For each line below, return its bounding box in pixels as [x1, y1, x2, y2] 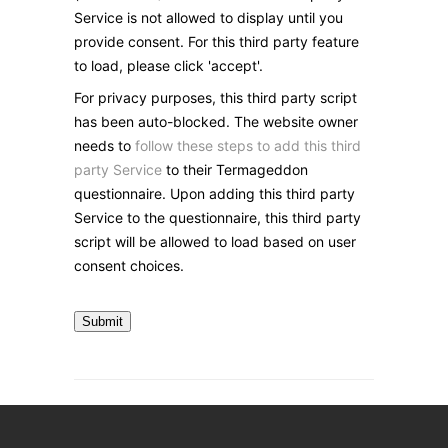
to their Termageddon [162, 161, 308, 178]
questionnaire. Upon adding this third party [74, 185, 355, 202]
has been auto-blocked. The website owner [74, 113, 358, 130]
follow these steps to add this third [135, 137, 361, 154]
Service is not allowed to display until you [74, 9, 343, 26]
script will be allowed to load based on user [74, 233, 356, 250]
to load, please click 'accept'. [74, 57, 263, 74]
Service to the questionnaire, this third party [74, 209, 361, 226]
